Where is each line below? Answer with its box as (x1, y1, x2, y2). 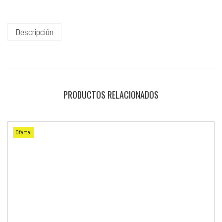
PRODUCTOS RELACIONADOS (63, 88, 159, 101)
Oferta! (15, 128, 32, 136)
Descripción (15, 26, 54, 38)
